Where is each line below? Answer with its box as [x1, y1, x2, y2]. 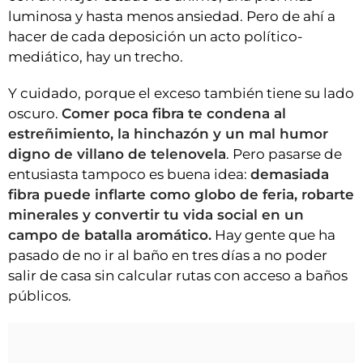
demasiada [250, 166, 329, 183]
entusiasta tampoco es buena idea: [8, 166, 250, 183]
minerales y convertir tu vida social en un [8, 207, 304, 224]
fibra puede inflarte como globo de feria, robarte [8, 186, 354, 203]
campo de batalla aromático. [8, 227, 211, 244]
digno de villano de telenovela [8, 146, 226, 163]
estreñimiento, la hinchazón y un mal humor [8, 126, 328, 143]
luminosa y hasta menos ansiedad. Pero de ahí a [8, 8, 335, 25]
